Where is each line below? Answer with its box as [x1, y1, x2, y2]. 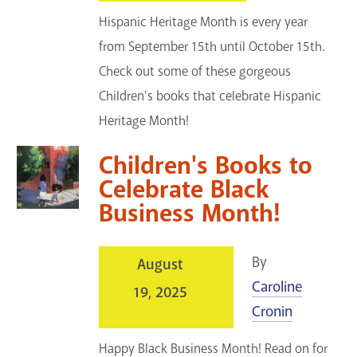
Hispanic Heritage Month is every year [99, 13, 308, 30]
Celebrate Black [99, 173, 269, 206]
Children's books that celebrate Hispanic [99, 87, 322, 104]
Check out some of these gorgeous [99, 62, 292, 80]
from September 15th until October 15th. [99, 37, 326, 55]
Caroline [251, 277, 302, 296]
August [137, 254, 183, 274]
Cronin [251, 301, 292, 321]
